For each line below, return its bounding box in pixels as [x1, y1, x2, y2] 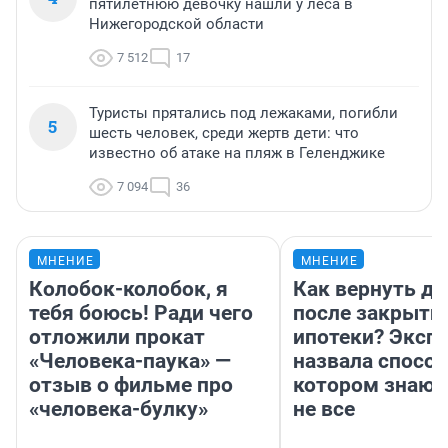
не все [293, 396, 355, 421]
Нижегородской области [89, 14, 264, 33]
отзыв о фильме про [29, 372, 233, 397]
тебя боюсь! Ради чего [29, 300, 253, 325]
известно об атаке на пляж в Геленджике [89, 143, 385, 162]
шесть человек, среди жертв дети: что [89, 123, 359, 142]
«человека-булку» [29, 396, 208, 421]
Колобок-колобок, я [29, 276, 228, 301]
